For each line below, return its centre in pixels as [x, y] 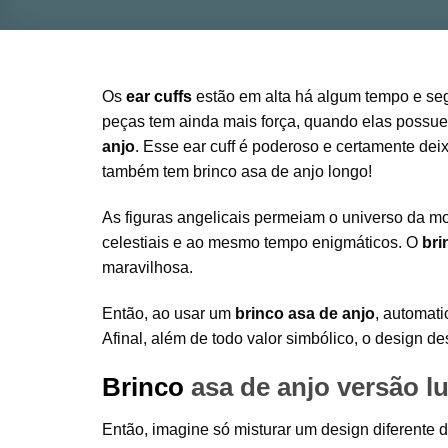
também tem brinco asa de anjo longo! [237, 171]
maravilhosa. [147, 267]
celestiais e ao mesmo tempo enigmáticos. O [262, 242]
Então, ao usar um [168, 313]
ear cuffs [159, 96]
